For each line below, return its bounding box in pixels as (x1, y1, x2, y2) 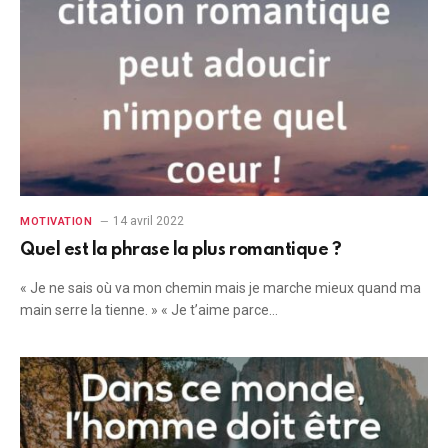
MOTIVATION (20, 215, 93, 228)
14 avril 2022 (112, 214, 184, 228)
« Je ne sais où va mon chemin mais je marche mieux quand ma (20, 280, 421, 296)
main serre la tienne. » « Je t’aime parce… (20, 302, 278, 318)
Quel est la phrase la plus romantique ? (20, 241, 342, 259)
